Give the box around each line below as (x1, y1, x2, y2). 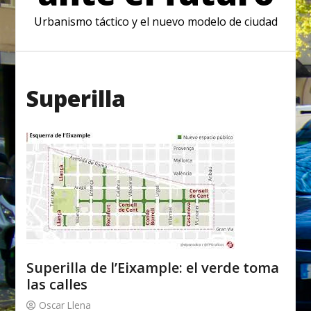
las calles (26, 275, 88, 294)
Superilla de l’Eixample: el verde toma (26, 258, 280, 278)
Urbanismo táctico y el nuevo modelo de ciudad (33, 14, 278, 30)
